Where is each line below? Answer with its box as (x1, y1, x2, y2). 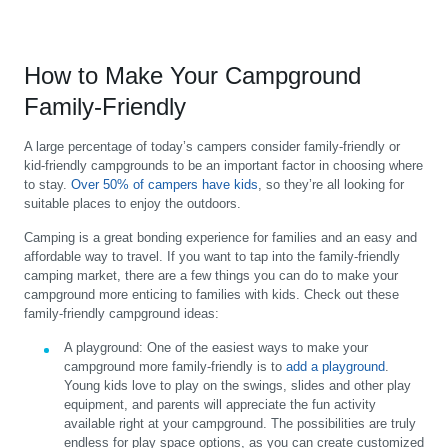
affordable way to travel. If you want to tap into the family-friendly (24, 249, 400, 265)
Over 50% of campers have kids (71, 177, 258, 193)
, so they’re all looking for (258, 177, 404, 193)
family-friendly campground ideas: (24, 306, 219, 322)
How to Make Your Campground (24, 62, 361, 90)
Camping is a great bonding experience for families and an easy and (24, 230, 417, 246)
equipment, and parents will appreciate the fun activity (64, 397, 376, 413)
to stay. (24, 177, 71, 193)
